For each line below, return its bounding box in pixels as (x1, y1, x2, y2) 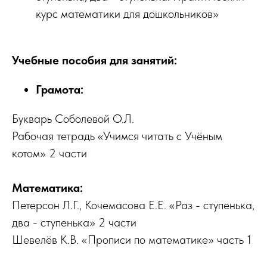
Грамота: (36, 82, 83, 97)
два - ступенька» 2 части (12, 215, 136, 229)
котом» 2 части (12, 145, 87, 160)
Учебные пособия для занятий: (12, 52, 177, 67)
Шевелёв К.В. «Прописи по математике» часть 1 (12, 232, 252, 247)
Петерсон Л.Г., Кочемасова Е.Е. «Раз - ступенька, (12, 197, 254, 212)
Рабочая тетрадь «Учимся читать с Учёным (12, 128, 222, 143)
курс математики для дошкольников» (36, 6, 219, 21)
